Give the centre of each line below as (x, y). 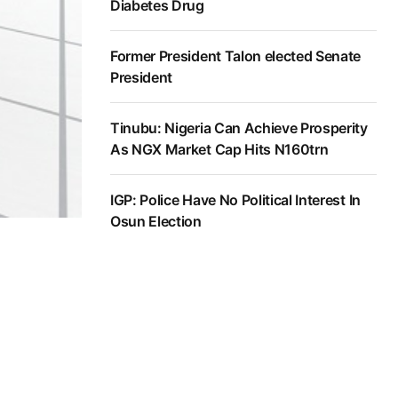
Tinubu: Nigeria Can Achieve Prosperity (239, 128)
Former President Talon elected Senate (236, 56)
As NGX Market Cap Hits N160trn (219, 150)
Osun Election (156, 222)
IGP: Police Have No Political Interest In (235, 200)
